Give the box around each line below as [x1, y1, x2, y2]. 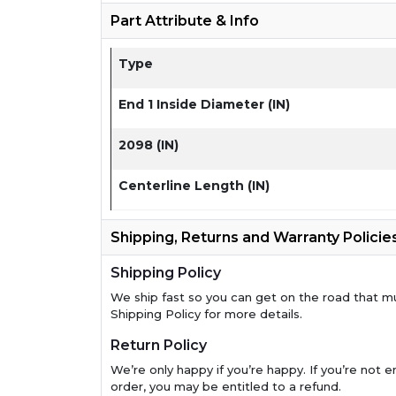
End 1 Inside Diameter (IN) [118, 95, 290, 112]
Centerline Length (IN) [118, 177, 270, 194]
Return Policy [110, 336, 207, 354]
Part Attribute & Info [110, 11, 259, 29]
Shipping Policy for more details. [110, 306, 302, 321]
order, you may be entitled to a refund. [110, 378, 341, 393]
